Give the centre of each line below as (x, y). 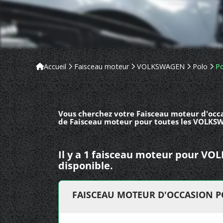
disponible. (86, 166)
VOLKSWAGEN (161, 66)
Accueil (55, 66)
